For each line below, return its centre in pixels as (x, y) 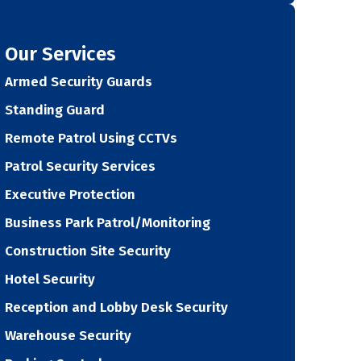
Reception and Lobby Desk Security (116, 307)
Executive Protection (70, 194)
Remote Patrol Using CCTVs (91, 138)
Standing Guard (55, 110)
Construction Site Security (88, 251)
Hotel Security (50, 279)
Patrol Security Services (80, 166)
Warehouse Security (68, 335)
